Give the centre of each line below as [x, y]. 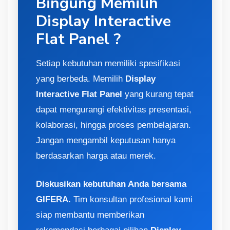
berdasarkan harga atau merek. [96, 156]
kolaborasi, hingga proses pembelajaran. [113, 125]
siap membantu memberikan [90, 215]
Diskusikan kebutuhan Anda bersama [111, 184]
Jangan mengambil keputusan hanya [106, 140]
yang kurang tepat [158, 94]
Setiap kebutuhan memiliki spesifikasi [108, 63]
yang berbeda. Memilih [81, 79]
